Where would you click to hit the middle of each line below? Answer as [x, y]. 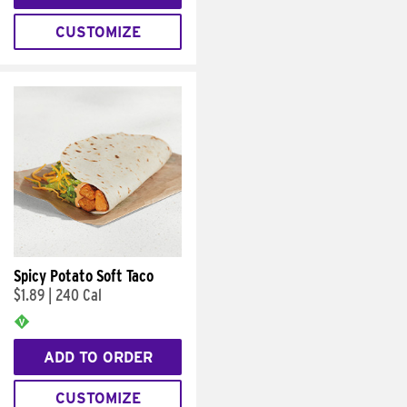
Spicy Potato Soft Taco [84, 276]
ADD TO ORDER [98, 357]
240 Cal [79, 295]
